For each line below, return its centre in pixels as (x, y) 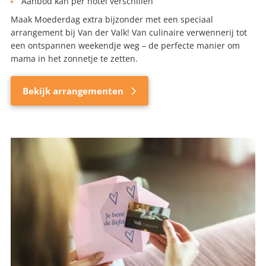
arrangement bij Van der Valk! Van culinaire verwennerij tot (129, 33)
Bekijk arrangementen (74, 91)
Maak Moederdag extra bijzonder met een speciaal (112, 20)
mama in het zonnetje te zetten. (74, 59)
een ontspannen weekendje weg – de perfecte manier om (125, 46)
